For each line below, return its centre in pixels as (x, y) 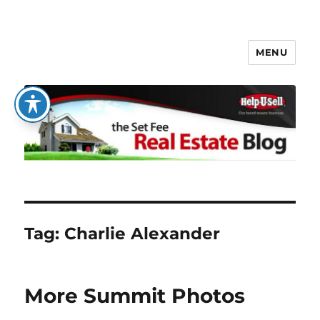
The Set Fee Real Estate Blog (150, 62)
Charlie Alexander (142, 234)
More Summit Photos (135, 296)
